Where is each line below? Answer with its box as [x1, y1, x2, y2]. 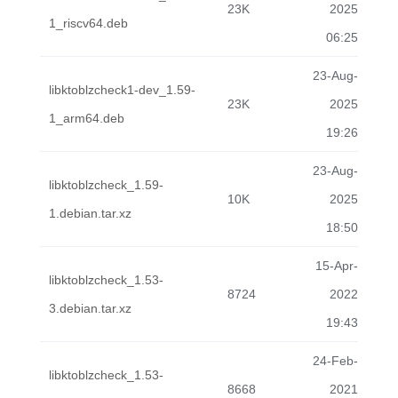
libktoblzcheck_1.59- [49, 178, 163, 192]
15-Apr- [315, 259, 358, 273]
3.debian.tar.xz [49, 301, 131, 315]
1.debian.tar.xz [49, 206, 131, 220]
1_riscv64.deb [49, 16, 128, 30]
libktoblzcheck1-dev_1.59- [49, 83, 195, 97]
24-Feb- [313, 354, 358, 368]
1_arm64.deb [49, 111, 124, 125]
